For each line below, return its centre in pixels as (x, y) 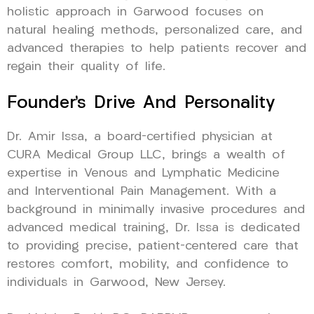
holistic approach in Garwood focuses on (135, 12)
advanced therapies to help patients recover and (157, 48)
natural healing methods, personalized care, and (155, 30)
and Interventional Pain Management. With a (142, 191)
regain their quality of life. (86, 67)
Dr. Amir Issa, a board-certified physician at (140, 137)
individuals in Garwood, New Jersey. (116, 282)
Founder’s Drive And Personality (141, 103)
